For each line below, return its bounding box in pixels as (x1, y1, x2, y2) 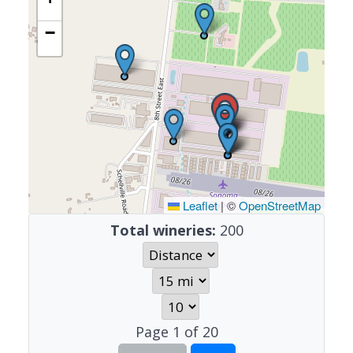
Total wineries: (110, 221, 216, 240)
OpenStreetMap (239, 197, 321, 214)
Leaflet (180, 197, 217, 214)
